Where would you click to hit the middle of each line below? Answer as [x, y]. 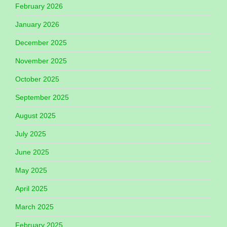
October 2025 [37, 79]
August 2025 [35, 115]
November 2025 [41, 61]
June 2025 [32, 152]
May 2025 [31, 170]
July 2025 [31, 134]
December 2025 [41, 42]
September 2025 [42, 97]
